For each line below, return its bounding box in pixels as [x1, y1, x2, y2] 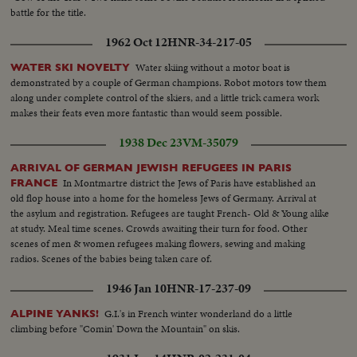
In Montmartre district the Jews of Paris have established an [63, 175, 316, 190]
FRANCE [10, 176, 58, 189]
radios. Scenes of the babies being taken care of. [10, 250, 213, 266]
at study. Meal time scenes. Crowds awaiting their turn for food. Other [10, 220, 308, 236]
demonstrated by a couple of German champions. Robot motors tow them [10, 74, 328, 90]
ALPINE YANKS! [10, 307, 100, 320]
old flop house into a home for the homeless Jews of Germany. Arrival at [10, 190, 317, 206]
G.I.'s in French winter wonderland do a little [104, 305, 293, 321]
